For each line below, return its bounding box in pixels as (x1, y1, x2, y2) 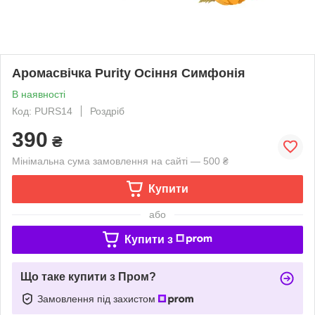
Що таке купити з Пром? (20, 270, 156, 283)
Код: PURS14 (12, 105, 72, 117)
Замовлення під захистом (37, 292, 158, 304)
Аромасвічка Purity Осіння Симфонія (12, 65, 245, 80)
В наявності (12, 88, 65, 100)
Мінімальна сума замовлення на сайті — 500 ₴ (12, 155, 229, 167)
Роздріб (90, 105, 124, 117)
